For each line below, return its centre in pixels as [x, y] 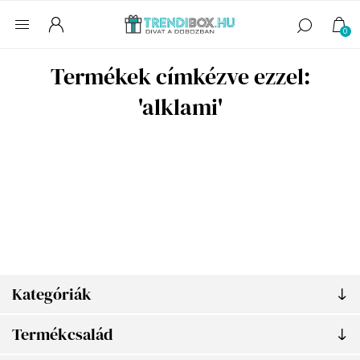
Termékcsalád [62, 334]
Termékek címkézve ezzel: [180, 76]
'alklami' [180, 107]
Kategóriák [52, 294]
